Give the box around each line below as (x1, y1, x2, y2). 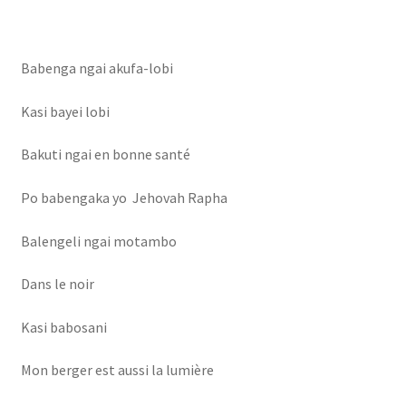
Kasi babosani (20, 317, 107, 336)
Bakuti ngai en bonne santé (20, 145, 190, 164)
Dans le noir (20, 275, 94, 294)
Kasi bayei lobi (20, 101, 110, 121)
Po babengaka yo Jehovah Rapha (20, 188, 227, 207)
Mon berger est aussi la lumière (20, 361, 214, 380)
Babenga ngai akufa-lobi (20, 58, 173, 77)
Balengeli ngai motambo (20, 231, 177, 250)
